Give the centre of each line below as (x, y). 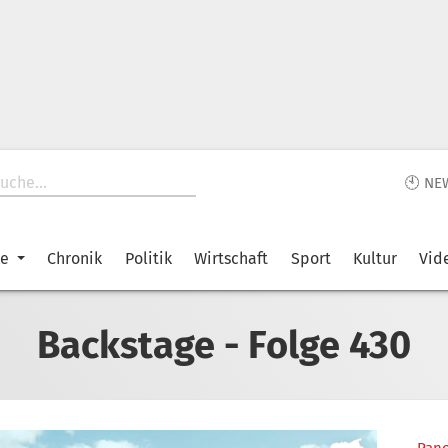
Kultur (374, 258)
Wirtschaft (231, 258)
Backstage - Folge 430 (224, 344)
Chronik (75, 258)
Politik (148, 258)
